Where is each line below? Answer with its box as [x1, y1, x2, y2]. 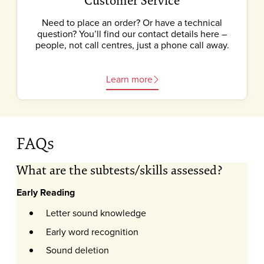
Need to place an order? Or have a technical [42, 16, 222, 29]
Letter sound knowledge [45, 206, 146, 219]
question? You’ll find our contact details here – [37, 27, 227, 41]
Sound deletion [45, 243, 109, 257]
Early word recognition [45, 225, 138, 238]
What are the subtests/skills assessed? [16, 162, 223, 177]
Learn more [105, 72, 153, 86]
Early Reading [16, 185, 75, 199]
